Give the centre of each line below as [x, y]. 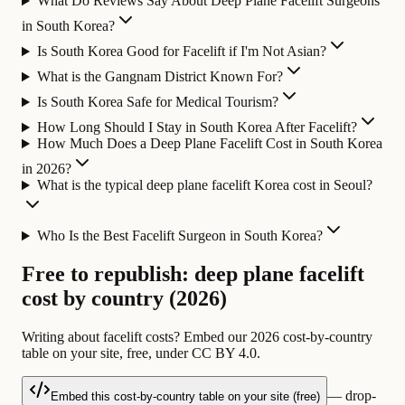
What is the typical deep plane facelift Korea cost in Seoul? [204, 185]
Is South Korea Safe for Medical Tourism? [157, 102]
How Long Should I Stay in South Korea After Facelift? [197, 127]
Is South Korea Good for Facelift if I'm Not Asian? [181, 52]
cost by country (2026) [124, 299]
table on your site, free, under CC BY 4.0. [141, 353]
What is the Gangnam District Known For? [160, 77]
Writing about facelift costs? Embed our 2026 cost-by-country [197, 337]
